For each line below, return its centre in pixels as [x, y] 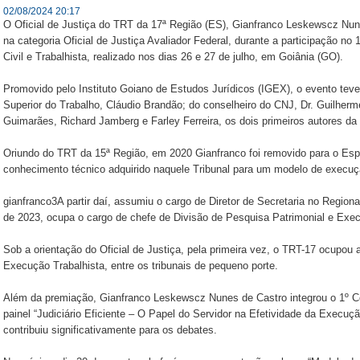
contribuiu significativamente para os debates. [110, 330]
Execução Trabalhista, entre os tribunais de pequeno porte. [141, 266]
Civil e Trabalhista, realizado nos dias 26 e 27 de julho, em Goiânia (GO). [173, 57]
